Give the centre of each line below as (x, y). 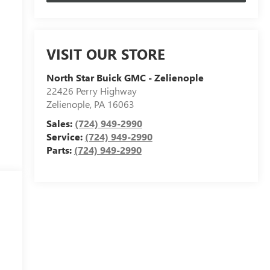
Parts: (60, 150)
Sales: (60, 124)
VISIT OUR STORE (105, 54)
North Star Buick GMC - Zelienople (125, 78)
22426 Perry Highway (91, 91)
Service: (65, 137)
